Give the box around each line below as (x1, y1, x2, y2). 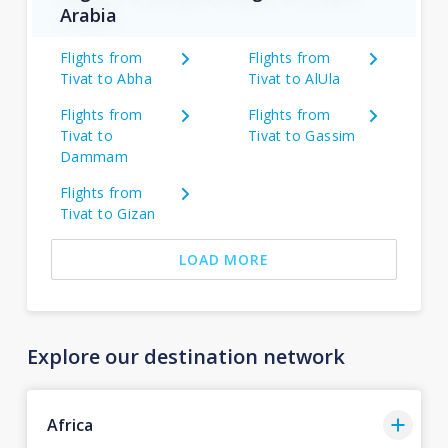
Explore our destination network (26, 343, 345, 370)
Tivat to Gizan (59, 204, 156, 223)
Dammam (59, 147, 129, 166)
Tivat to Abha (59, 69, 153, 88)
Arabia (59, 3, 117, 27)
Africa (46, 413, 93, 436)
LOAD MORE (179, 250, 269, 269)
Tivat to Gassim (247, 126, 356, 145)
